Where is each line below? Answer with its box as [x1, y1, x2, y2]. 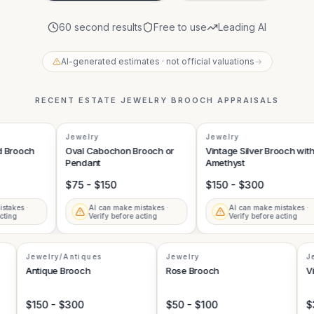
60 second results [59, 21, 142, 33]
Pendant [54, 157, 90, 168]
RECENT [35, 95, 79, 105]
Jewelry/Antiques [36, 252, 114, 261]
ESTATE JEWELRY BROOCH [78, 95, 214, 105]
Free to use [153, 21, 207, 33]
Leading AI [218, 21, 266, 33]
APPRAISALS [213, 95, 279, 105]
